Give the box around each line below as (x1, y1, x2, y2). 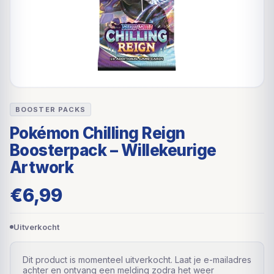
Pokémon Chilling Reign (10, 123, 185, 143)
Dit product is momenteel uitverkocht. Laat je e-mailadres (23, 254, 251, 265)
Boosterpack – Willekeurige (10, 140, 217, 160)
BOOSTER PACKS (15, 105, 86, 114)
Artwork (10, 157, 74, 177)
